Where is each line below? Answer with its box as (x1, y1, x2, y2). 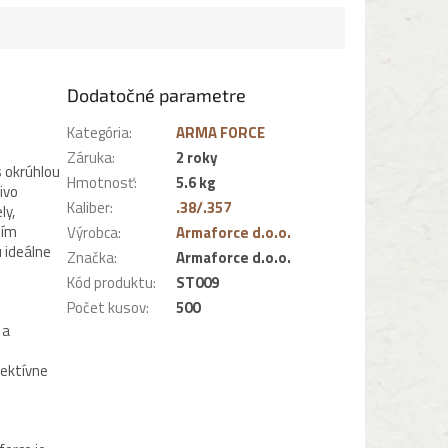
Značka (67, 245, 115, 269)
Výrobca (67, 220, 119, 244)
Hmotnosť (67, 170, 135, 194)
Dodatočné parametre (67, 83, 247, 106)
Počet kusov (67, 295, 147, 319)
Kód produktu (67, 270, 154, 294)
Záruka (67, 145, 113, 169)
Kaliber (67, 195, 111, 219)
